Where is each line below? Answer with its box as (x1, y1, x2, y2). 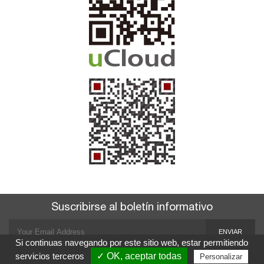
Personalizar (200, 252, 243, 261)
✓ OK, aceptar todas (97, 251, 182, 261)
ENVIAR (219, 227, 242, 235)
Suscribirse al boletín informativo (51, 202, 213, 213)
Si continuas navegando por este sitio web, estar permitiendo (15, 237, 249, 247)
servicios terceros (15, 251, 87, 261)
